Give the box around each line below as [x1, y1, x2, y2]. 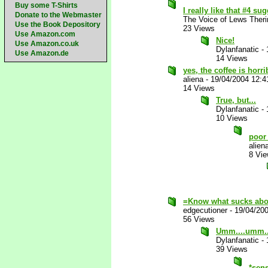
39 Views [216, 245, 248, 254]
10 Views [216, 114, 248, 123]
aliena [183, 75, 203, 84]
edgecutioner [183, 206, 227, 215]
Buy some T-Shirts [15, 1, 78, 10]
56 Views [183, 215, 215, 224]
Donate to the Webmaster [15, 11, 102, 19]
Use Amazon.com [15, 30, 75, 38]
